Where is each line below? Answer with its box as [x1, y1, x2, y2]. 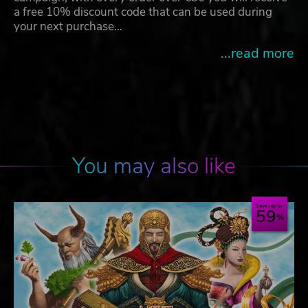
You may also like [72, 151, 236, 181]
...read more [221, 44, 294, 63]
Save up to [256, 202, 283, 210]
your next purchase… [14, 19, 122, 35]
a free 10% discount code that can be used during [14, 4, 272, 21]
